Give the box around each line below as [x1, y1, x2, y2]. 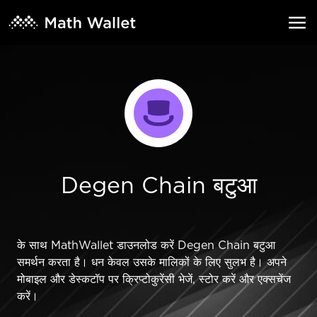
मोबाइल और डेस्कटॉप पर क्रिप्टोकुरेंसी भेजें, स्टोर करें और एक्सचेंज [17, 274, 291, 285]
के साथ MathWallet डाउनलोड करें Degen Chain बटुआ [17, 240, 275, 251]
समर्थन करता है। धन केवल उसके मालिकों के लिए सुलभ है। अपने [17, 257, 287, 268]
